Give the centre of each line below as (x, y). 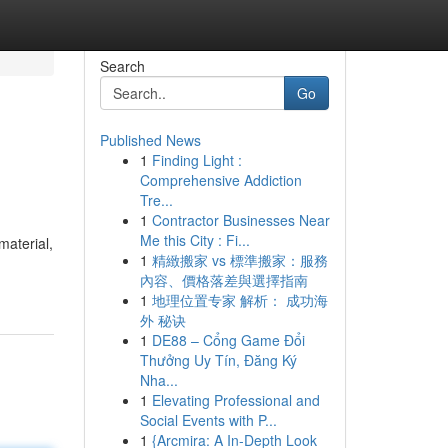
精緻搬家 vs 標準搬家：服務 (239, 260)
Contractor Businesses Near (240, 220)
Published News (150, 140)
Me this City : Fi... (194, 240)
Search (122, 66)
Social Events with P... (208, 420)
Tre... (156, 200)
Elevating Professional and (235, 400)
